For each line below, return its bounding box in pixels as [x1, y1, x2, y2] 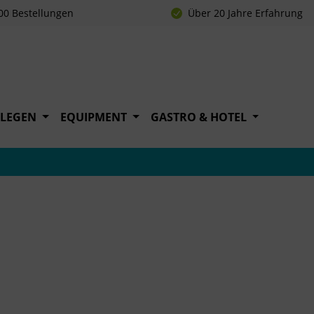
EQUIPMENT [60, 109, 128, 125]
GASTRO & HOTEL [150, 109, 247, 125]
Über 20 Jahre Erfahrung [188, 6, 303, 20]
